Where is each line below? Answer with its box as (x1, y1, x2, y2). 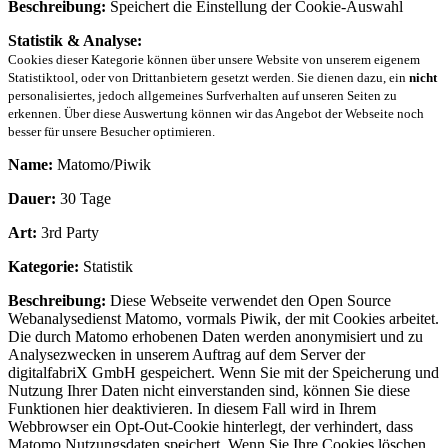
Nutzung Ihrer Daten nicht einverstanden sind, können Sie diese (8, 381, 410, 399)
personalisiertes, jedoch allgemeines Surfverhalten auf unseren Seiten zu (8, 87, 397, 103)
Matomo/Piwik (53, 155, 151, 173)
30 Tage (56, 189, 111, 207)
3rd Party (37, 223, 99, 241)
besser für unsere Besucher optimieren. (8, 123, 215, 139)
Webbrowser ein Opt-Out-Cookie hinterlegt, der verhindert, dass (8, 417, 413, 435)
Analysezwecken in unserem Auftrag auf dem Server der (8, 345, 365, 363)
